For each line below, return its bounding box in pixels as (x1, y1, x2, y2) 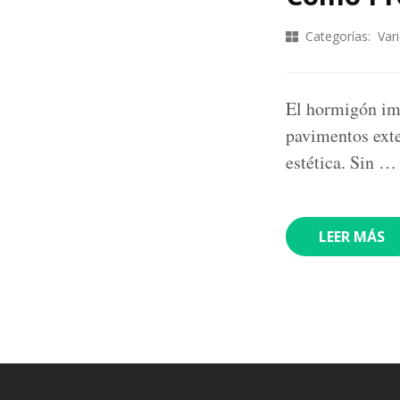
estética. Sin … (286, 149, 396, 174)
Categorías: (305, 28, 371, 45)
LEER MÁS (319, 226, 385, 246)
